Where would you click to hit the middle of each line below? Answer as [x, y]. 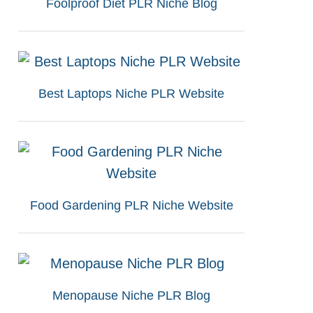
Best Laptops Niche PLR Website [132, 93]
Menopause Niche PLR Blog [132, 295]
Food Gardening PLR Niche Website [131, 205]
